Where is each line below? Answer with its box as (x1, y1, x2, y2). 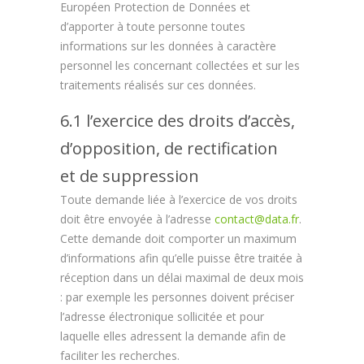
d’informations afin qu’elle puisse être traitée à (60, 250, 302, 266)
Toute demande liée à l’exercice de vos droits (60, 192, 297, 207)
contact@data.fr (214, 211, 299, 227)
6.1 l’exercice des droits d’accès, (60, 110, 295, 132)
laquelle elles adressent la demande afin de (60, 328, 286, 344)
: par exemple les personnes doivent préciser (60, 289, 294, 305)
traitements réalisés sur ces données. (60, 77, 256, 93)
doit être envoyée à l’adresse (60, 211, 214, 227)
